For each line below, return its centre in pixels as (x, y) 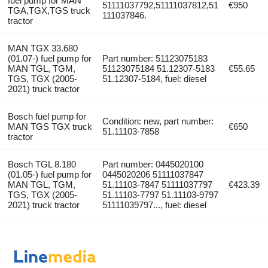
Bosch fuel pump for (47, 117)
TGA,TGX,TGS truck (49, 11)
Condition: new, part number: (158, 121)
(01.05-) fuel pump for (49, 175)
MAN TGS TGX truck (50, 127)
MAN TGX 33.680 (42, 48)
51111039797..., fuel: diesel (155, 205)
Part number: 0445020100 (153, 165)
